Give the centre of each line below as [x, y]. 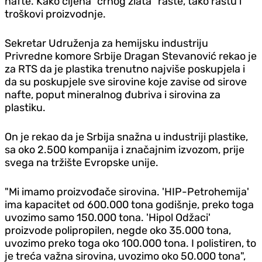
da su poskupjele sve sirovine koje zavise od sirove [126, 82]
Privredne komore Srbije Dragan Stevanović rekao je [131, 56]
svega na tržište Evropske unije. [82, 162]
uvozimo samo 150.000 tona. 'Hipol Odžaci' [108, 217]
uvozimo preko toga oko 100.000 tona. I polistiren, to [130, 243]
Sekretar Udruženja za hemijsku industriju [106, 43]
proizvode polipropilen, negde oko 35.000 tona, [118, 230]
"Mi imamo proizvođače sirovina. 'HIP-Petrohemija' [127, 192]
